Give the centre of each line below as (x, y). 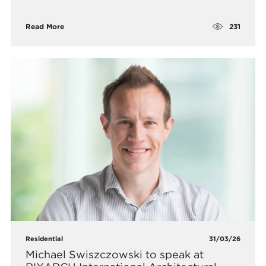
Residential (45, 238)
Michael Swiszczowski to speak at (115, 254)
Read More (45, 27)
